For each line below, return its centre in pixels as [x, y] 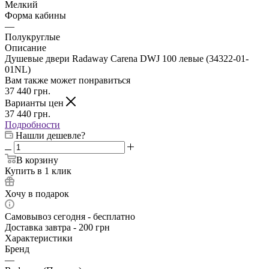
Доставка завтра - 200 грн [57, 227]
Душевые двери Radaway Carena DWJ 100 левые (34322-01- [127, 58]
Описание [26, 47]
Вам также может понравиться [68, 80]
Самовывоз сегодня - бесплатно [70, 216]
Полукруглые [32, 37]
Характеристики [39, 238]
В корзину [37, 160]
